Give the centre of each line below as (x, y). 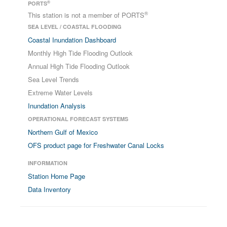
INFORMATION (48, 163)
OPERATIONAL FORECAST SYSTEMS (78, 119)
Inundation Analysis (57, 106)
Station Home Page (56, 176)
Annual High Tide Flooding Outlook (79, 66)
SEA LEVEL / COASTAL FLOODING (75, 27)
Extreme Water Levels (60, 92)
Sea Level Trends (53, 79)
